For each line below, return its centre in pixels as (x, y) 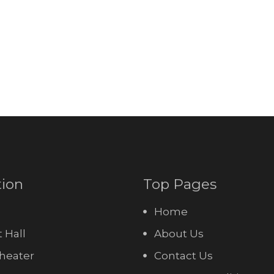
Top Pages (180, 184)
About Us (179, 234)
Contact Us (183, 256)
